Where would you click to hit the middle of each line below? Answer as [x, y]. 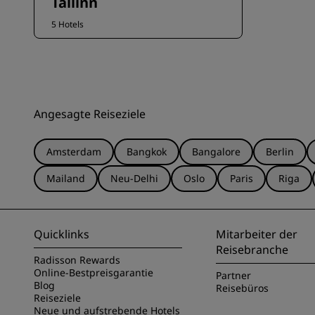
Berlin [280, 152]
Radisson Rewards [77, 260]
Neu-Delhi [134, 178]
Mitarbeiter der [257, 234]
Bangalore [216, 152]
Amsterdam [74, 152]
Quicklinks [62, 234]
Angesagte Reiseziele [90, 114]
